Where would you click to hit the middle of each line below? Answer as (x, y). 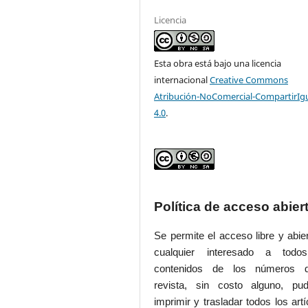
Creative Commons (249, 80)
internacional (182, 80)
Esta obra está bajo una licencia (218, 64)
